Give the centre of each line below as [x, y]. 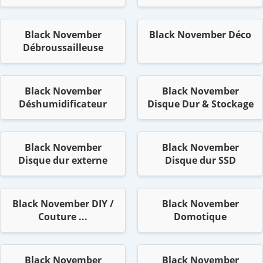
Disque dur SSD [200, 161]
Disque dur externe [63, 161]
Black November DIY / [63, 204]
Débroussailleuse [63, 48]
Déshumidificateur [63, 104]
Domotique [200, 217]
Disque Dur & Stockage [200, 104]
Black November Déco [200, 35]
